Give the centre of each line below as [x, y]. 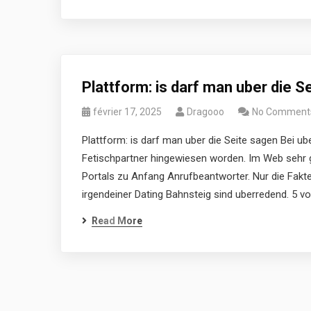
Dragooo [205, 112]
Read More [117, 221]
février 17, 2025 [127, 112]
